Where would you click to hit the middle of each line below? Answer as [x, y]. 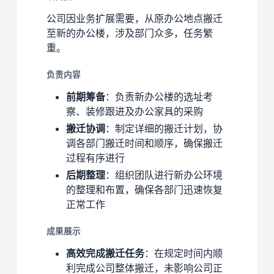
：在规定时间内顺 [183, 254]
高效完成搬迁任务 [105, 254]
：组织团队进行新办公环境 [164, 175]
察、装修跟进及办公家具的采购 [135, 112]
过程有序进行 [95, 158]
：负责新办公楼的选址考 [159, 97]
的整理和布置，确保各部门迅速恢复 [144, 190]
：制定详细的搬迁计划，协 [164, 129]
